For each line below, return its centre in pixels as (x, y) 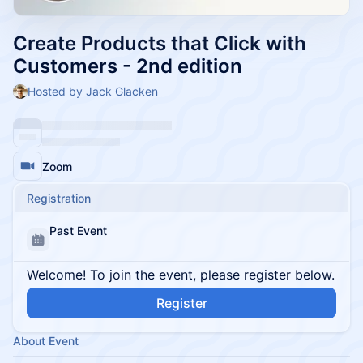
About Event (46, 341)
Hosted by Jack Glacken (93, 91)
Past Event (78, 231)
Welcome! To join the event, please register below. (181, 275)
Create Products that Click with (160, 43)
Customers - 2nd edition (128, 66)
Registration (59, 198)
